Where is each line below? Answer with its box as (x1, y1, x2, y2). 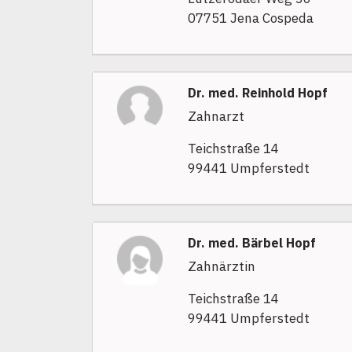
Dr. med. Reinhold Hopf (187, 85, 328, 101)
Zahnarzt (187, 108, 244, 126)
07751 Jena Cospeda (187, 9, 313, 27)
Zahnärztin (187, 258, 255, 276)
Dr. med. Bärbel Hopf (187, 235, 316, 251)
